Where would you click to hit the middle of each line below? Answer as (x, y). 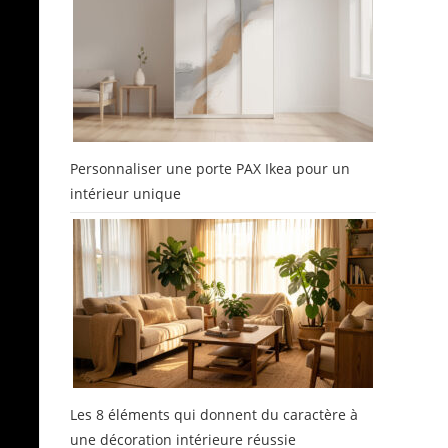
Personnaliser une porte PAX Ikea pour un (210, 168)
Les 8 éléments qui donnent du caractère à (214, 414)
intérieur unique (125, 193)
